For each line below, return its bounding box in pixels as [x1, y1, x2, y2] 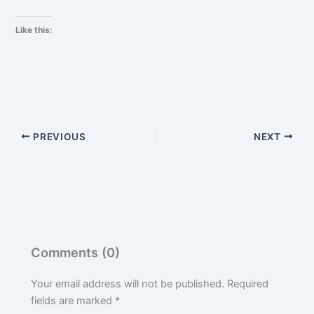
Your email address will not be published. [31, 278, 225, 291]
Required [227, 278, 269, 291]
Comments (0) [31, 245, 121, 261]
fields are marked [31, 294, 116, 308]
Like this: [15, 24, 53, 35]
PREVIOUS [30, 130, 86, 142]
